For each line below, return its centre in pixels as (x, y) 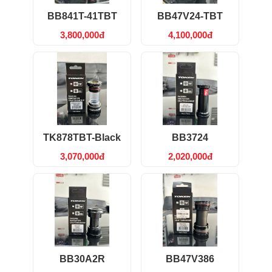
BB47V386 (190, 259)
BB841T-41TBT (82, 16)
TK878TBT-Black (82, 138)
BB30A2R (82, 259)
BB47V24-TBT (190, 16)
